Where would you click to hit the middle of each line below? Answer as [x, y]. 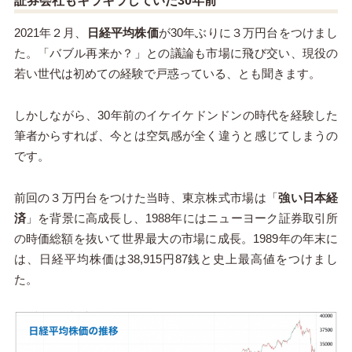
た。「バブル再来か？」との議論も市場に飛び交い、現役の [176, 53]
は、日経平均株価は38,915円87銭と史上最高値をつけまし [176, 259]
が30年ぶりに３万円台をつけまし [248, 33]
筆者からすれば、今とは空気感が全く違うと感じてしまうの [176, 136]
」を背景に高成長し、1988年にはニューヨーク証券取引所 [182, 218]
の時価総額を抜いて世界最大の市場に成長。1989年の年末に [176, 239]
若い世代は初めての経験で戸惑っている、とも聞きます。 [167, 74]
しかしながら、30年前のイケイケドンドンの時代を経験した [176, 115]
